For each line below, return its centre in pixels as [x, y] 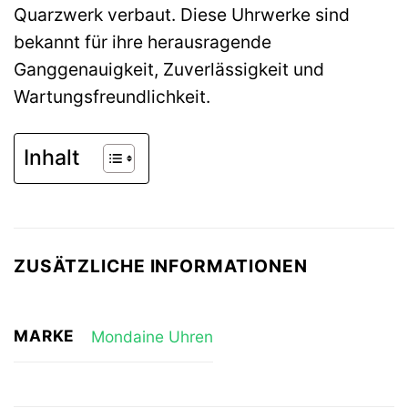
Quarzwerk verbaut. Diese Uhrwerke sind [182, 14]
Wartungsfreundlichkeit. [112, 96]
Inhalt [52, 158]
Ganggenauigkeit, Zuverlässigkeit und [169, 69]
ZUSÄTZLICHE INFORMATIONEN [161, 265]
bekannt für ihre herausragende [143, 41]
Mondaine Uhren [152, 336]
